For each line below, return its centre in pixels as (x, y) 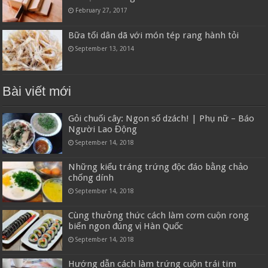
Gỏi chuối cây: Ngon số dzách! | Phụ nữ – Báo (162, 118)
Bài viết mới (37, 91)
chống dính (91, 177)
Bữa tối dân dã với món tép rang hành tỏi (154, 35)
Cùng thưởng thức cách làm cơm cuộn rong (159, 216)
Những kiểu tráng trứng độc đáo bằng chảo (159, 167)
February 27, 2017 (102, 10)
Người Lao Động (103, 129)
